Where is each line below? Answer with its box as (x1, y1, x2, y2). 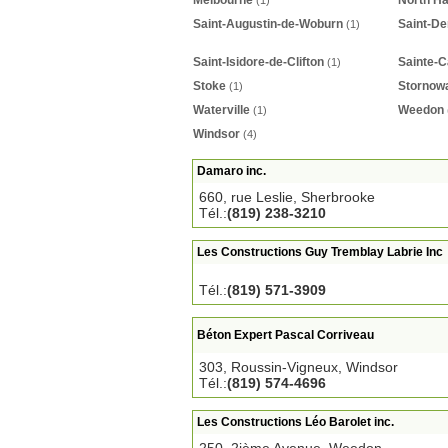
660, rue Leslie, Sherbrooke (199, 189, 375, 205)
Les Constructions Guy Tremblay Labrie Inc (197, 245, 443, 259)
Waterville (193, 103, 250, 117)
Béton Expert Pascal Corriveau (197, 328, 374, 342)
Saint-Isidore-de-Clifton (193, 55, 324, 69)
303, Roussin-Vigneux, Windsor (199, 359, 398, 375)
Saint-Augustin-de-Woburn (193, 17, 343, 31)
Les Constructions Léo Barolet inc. (197, 415, 394, 429)
